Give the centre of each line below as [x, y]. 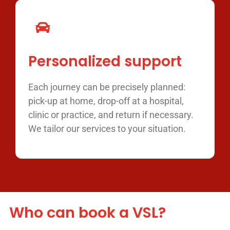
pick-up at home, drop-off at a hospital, [106, 101]
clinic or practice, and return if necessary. [111, 114]
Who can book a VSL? [87, 213]
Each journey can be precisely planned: [107, 87]
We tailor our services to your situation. [107, 128]
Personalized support [105, 61]
